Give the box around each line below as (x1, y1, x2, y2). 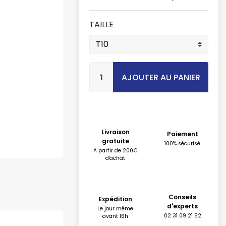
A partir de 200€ (93, 147, 137, 154)
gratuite (101, 137, 129, 145)
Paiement (166, 130, 198, 138)
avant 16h (102, 212, 128, 220)
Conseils (168, 193, 196, 201)
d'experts (167, 202, 198, 210)
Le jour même (97, 205, 133, 212)
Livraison (101, 128, 130, 136)
